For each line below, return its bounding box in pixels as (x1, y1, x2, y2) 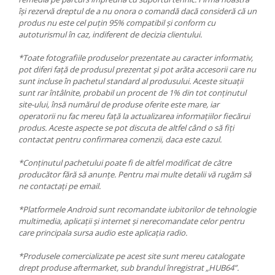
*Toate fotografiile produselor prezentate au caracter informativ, (18, 52, 253, 64)
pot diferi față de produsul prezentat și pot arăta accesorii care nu (18, 64, 256, 76)
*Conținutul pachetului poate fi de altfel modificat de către (18, 157, 231, 169)
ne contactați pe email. (18, 180, 101, 192)
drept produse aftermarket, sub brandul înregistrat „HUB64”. (18, 262, 239, 274)
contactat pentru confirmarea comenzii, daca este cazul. (18, 134, 223, 145)
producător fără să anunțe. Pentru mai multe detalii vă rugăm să (18, 169, 251, 180)
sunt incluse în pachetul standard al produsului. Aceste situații (18, 76, 243, 87)
